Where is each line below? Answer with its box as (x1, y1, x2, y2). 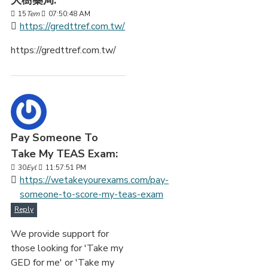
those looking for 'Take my (11, 242, 123, 255)
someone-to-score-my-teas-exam (20, 188, 163, 202)
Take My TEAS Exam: (11, 147, 118, 162)
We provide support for (11, 227, 109, 241)
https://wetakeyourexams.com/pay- (20, 173, 169, 187)
